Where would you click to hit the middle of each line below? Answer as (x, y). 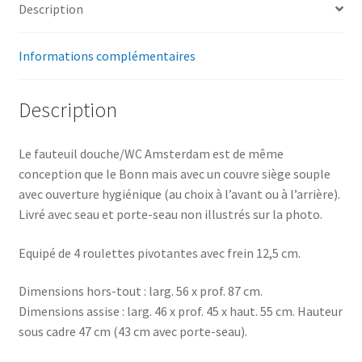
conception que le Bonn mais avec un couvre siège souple (174, 174)
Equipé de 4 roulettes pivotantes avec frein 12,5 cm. (159, 253)
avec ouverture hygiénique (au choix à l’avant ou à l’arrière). (179, 194)
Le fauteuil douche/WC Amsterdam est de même (151, 154)
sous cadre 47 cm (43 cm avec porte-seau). (133, 332)
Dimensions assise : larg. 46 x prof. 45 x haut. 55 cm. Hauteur (180, 311)
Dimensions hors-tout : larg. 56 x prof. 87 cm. (140, 291)
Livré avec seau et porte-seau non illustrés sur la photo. (170, 215)
